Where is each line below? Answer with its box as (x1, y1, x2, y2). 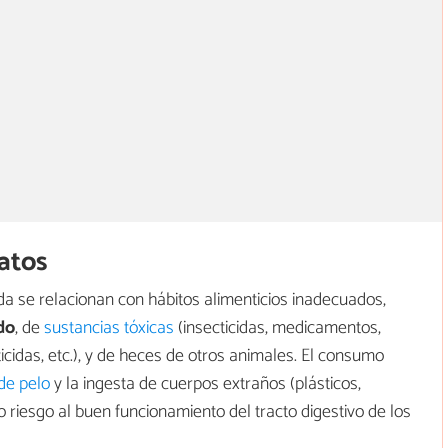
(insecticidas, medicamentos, (174, 312, 381, 343)
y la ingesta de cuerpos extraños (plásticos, (50, 368, 361, 399)
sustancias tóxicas (44, 312, 174, 343)
